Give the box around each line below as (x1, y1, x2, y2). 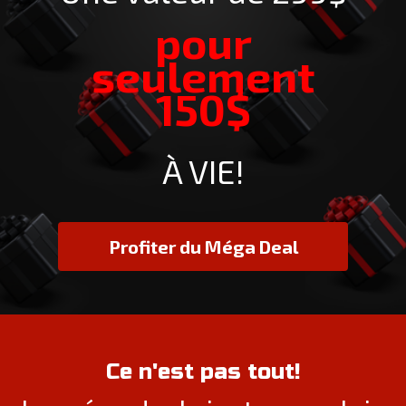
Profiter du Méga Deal (108, 235, 298, 257)
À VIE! (161, 150, 245, 190)
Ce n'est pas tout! (106, 358, 300, 385)
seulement (92, 48, 314, 101)
